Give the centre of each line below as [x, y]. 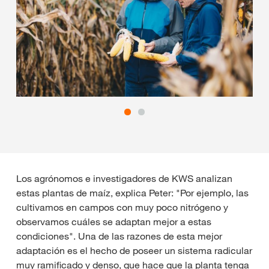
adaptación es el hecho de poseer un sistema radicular [134, 251]
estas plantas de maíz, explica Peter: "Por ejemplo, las [132, 193]
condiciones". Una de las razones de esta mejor [119, 236]
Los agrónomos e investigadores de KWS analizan [124, 179]
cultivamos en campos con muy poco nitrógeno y [122, 207]
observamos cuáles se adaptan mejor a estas [114, 222]
